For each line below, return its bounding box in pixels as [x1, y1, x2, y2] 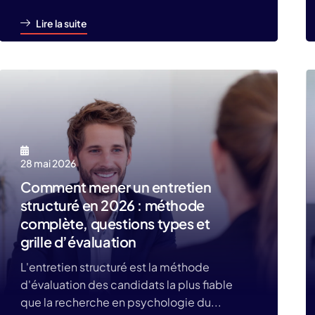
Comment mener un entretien [20, 178, 212, 195]
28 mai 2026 [20, 157, 76, 169]
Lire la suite [35, 17, 87, 30]
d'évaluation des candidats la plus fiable [20, 277, 233, 292]
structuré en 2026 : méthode [20, 196, 205, 214]
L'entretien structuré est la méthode [20, 259, 210, 274]
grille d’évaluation [20, 233, 137, 250]
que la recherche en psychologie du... [20, 295, 221, 309]
